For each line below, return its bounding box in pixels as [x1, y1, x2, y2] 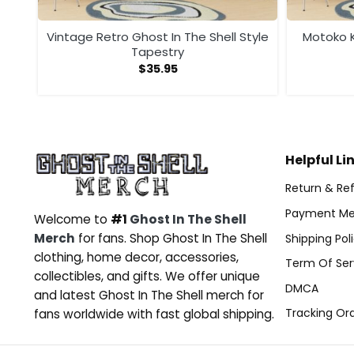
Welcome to [34, 211, 111, 228]
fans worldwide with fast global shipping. [34, 306, 274, 323]
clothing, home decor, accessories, [34, 249, 239, 266]
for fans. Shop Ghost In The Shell [75, 230, 267, 247]
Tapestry [131, 43, 184, 61]
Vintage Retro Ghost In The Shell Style [47, 28, 269, 46]
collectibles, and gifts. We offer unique [34, 268, 260, 285]
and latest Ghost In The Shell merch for [34, 287, 264, 304]
